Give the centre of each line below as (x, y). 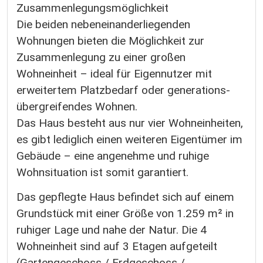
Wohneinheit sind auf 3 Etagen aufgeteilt (117, 246)
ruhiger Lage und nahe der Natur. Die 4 (112, 230)
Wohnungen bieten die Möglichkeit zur (110, 41)
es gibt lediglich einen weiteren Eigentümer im (129, 140)
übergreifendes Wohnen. (77, 107)
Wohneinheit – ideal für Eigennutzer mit (114, 74)
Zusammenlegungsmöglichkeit (92, 8)
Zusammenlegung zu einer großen (101, 58)
